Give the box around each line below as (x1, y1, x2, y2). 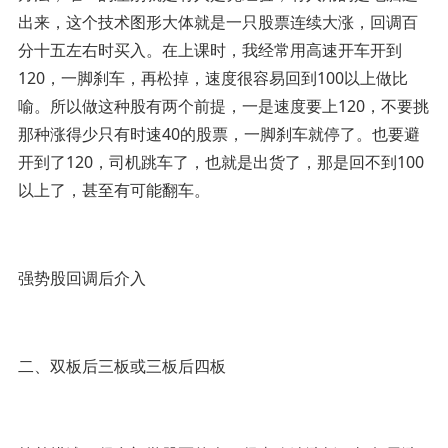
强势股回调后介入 (17, 266, 146, 289)
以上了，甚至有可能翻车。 (17, 178, 210, 201)
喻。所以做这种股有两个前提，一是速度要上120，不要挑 (17, 94, 429, 117)
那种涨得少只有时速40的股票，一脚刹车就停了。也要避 (17, 122, 420, 145)
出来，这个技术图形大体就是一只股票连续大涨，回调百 (17, 10, 418, 33)
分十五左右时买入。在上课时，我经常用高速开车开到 (17, 38, 402, 61)
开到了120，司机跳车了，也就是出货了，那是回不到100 (17, 150, 424, 173)
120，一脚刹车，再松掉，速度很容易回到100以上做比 (17, 66, 408, 89)
